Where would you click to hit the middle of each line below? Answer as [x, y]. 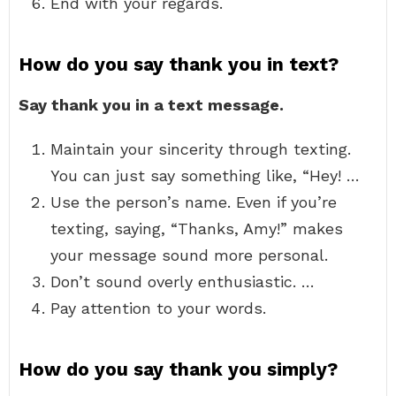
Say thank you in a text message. [151, 105]
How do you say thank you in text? [179, 64]
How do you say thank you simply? [178, 369]
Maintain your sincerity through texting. [201, 149]
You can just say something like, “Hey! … [205, 175]
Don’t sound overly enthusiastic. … [183, 282]
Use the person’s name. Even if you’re [194, 202]
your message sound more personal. [189, 255]
